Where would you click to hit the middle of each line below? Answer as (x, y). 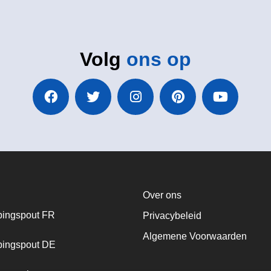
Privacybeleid (172, 215)
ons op (159, 59)
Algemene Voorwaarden (195, 236)
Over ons (162, 195)
